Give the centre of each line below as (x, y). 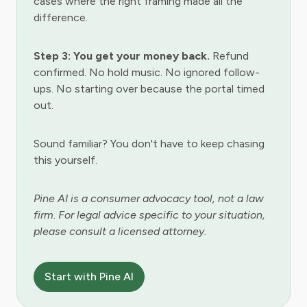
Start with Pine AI (89, 277)
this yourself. (65, 160)
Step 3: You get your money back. (122, 56)
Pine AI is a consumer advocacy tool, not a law (149, 198)
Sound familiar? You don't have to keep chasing (149, 144)
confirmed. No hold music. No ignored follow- (147, 72)
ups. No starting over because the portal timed (149, 89)
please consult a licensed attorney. (120, 231)
